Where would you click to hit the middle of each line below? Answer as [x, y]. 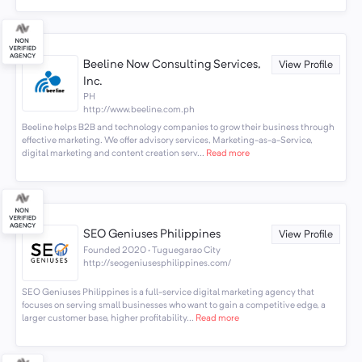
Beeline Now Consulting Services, [173, 65]
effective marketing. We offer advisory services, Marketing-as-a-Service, [167, 141]
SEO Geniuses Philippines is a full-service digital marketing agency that [168, 293]
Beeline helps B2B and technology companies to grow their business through [178, 128]
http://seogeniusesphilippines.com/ [158, 264]
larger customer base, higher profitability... [107, 319]
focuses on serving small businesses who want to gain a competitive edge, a [173, 306]
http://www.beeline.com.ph [139, 109]
